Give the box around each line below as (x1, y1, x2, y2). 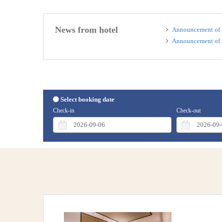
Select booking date (60, 95, 114, 103)
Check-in (53, 107, 74, 114)
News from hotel (55, 25, 118, 35)
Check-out (176, 107, 201, 114)
